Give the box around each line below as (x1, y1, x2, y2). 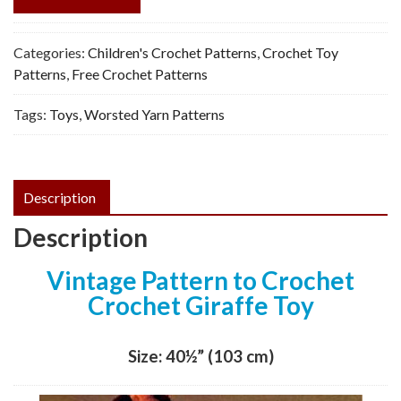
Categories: (13, 43, 88, 61)
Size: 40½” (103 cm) (127, 346, 274, 366)
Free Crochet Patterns (72, 64, 208, 82)
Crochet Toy (262, 43, 338, 61)
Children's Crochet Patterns (88, 43, 257, 61)
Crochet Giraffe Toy (87, 289, 314, 320)
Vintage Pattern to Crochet (47, 264, 354, 295)
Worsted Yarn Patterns (84, 105, 225, 123)
